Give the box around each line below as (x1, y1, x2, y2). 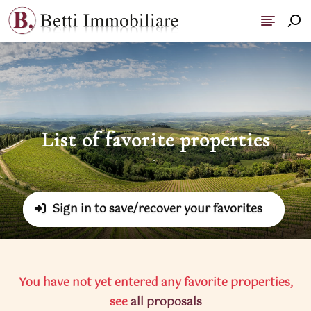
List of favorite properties (41, 127, 270, 153)
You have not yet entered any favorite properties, (18, 274, 293, 292)
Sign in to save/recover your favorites (49, 200, 262, 219)
